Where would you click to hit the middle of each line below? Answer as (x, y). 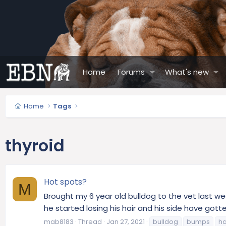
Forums (131, 72)
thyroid (35, 145)
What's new (187, 72)
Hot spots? (65, 182)
